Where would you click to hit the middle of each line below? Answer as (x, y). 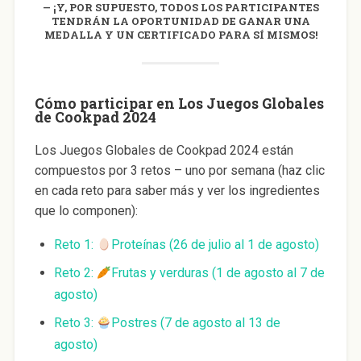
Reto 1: (75, 244)
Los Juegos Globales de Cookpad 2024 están (164, 150)
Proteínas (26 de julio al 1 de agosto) (215, 244)
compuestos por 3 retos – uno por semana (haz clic (179, 170)
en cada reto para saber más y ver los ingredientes (177, 190)
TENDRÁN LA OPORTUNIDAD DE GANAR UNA (180, 21)
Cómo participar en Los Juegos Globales (179, 103)
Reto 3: (75, 322)
